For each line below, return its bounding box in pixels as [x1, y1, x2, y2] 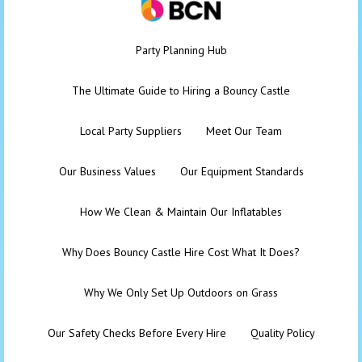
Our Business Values [58, 164, 156, 179]
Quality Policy [250, 326, 315, 341]
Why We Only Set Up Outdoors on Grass [84, 285, 278, 301]
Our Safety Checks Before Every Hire [47, 326, 226, 341]
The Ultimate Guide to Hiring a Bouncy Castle [72, 83, 290, 99]
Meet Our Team [206, 124, 282, 139]
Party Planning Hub [135, 43, 227, 58]
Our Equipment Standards [179, 164, 304, 179]
